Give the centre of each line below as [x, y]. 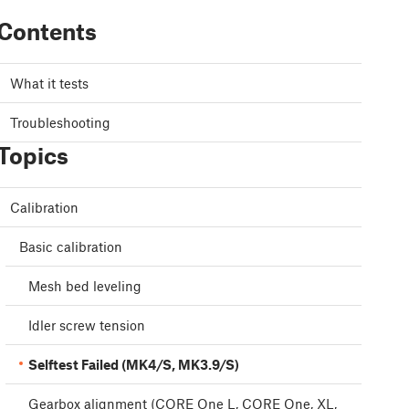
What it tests [49, 84]
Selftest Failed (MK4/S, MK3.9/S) [134, 365]
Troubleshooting [60, 123]
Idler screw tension [87, 325]
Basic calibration [71, 247]
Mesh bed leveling [85, 286]
